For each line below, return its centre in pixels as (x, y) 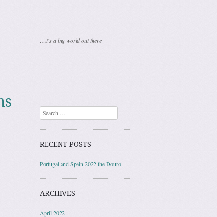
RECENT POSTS (65, 144)
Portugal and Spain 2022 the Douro (80, 164)
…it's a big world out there (71, 40)
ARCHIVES (57, 193)
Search (47, 111)
